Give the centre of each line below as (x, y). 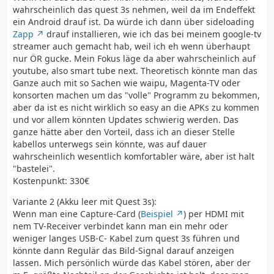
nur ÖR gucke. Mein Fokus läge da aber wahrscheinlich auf (134, 58)
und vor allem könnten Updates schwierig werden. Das (126, 120)
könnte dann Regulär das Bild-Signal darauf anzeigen (124, 250)
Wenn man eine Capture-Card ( (77, 214)
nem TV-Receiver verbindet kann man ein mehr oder (120, 226)
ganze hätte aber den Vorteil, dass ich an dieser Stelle (124, 132)
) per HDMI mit (214, 214)
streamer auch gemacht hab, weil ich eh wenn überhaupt (131, 46)
